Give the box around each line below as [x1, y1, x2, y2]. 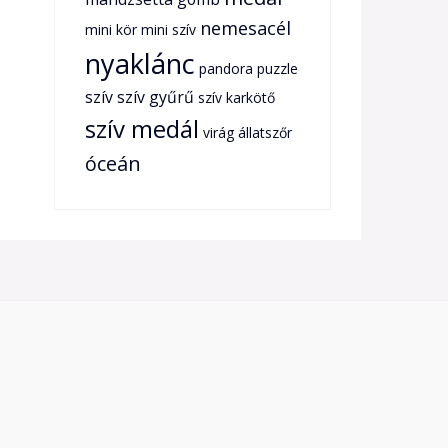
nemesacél [199, 15, 291, 40]
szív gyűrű [116, 86, 194, 108]
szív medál [84, 112, 199, 145]
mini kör [84, 20, 137, 39]
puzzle [256, 59, 298, 78]
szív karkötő [197, 88, 275, 107]
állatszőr [237, 123, 292, 142]
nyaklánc [84, 45, 195, 82]
